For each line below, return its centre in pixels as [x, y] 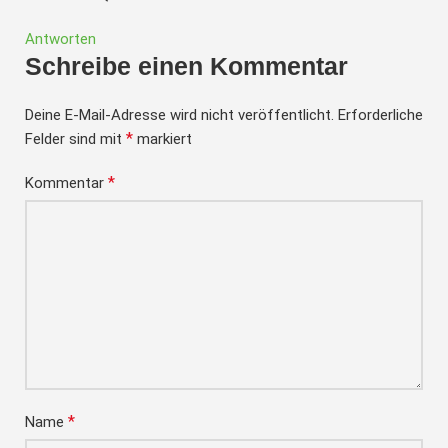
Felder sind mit [75, 138]
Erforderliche [380, 114]
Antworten [60, 38]
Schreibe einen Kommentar [186, 65]
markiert [162, 138]
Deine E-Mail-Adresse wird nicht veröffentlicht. [179, 114]
